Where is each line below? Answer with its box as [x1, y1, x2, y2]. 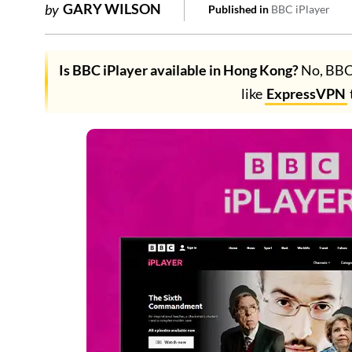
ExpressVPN [266, 85, 346, 102]
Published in [208, 2, 269, 16]
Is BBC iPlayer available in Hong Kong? [59, 61, 301, 79]
